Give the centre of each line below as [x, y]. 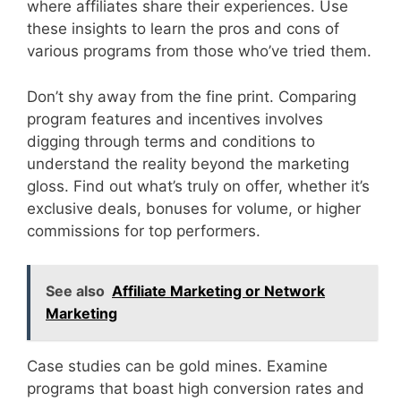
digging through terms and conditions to [171, 141]
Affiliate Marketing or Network [218, 291]
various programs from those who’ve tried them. [199, 51]
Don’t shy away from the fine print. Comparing [192, 96]
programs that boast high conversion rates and [196, 388]
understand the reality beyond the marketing [188, 163]
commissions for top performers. [144, 230]
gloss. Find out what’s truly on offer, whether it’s [198, 186]
